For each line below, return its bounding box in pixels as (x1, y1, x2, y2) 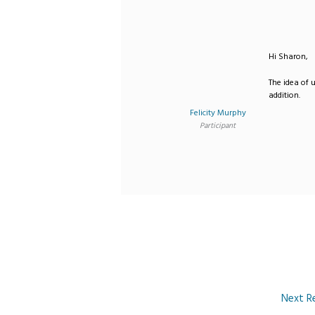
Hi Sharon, (269, 50, 309, 63)
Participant (200, 120, 236, 131)
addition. (269, 89, 301, 101)
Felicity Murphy (189, 106, 246, 119)
